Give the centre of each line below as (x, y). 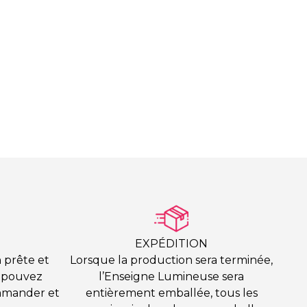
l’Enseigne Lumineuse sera (171, 277)
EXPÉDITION (171, 244)
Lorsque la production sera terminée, (171, 260)
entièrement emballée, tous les (171, 293)
